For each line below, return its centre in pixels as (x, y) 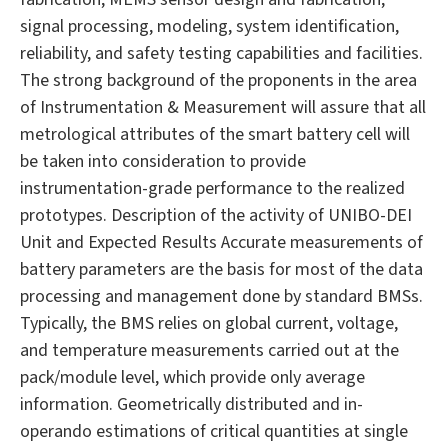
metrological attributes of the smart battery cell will (215, 135)
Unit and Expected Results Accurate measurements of (221, 243)
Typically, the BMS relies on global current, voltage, (209, 324)
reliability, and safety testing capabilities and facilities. (221, 54)
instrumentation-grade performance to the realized (212, 189)
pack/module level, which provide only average (192, 378)
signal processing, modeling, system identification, (209, 27)
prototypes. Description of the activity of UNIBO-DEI (216, 216)
